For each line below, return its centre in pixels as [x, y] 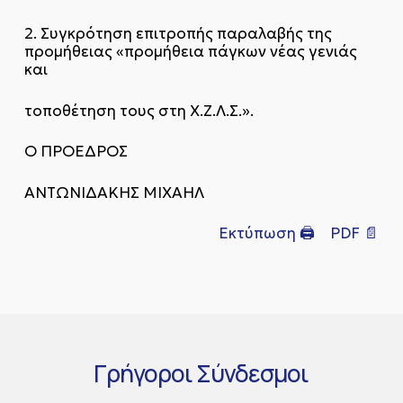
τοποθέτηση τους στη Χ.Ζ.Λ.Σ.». [139, 110]
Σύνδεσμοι [253, 373]
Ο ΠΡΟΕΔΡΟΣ [76, 151]
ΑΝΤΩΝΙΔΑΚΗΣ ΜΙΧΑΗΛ [114, 192]
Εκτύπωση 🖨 [267, 233]
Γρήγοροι [143, 373]
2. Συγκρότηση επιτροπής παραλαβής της [178, 33]
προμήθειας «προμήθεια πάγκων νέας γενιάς [190, 51]
